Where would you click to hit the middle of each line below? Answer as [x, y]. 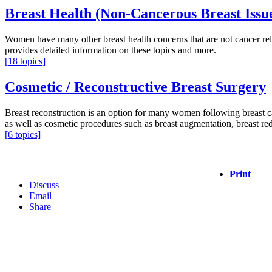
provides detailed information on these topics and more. [110, 50]
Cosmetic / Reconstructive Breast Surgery [135, 87]
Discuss [44, 185]
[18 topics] [25, 61]
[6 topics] [23, 135]
